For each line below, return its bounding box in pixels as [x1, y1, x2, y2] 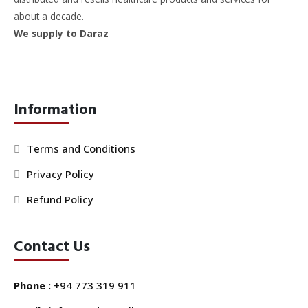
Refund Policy [26, 192, 93, 207]
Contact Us [14, 234, 90, 259]
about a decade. [14, 10, 84, 23]
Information [14, 97, 97, 122]
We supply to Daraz [14, 27, 109, 41]
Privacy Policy [26, 167, 94, 181]
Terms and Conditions [26, 142, 135, 156]
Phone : [14, 278, 54, 293]
